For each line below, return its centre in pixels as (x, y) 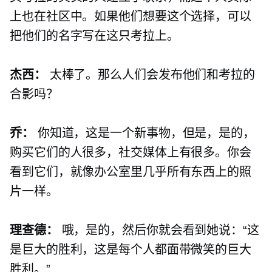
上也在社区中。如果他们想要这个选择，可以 (131, 17)
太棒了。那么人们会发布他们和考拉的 (150, 75)
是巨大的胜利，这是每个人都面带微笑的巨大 (131, 250)
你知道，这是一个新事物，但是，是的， (144, 133)
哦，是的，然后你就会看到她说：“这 (158, 230)
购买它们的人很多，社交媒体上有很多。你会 (131, 153)
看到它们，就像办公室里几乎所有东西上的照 (131, 172)
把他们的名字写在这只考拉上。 (94, 36)
